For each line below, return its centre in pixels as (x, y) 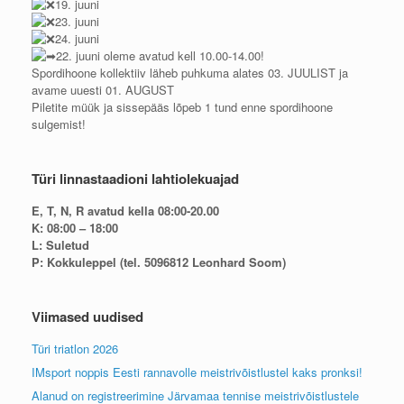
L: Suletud (60, 244)
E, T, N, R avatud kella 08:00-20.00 (125, 210)
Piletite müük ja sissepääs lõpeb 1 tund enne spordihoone (182, 106)
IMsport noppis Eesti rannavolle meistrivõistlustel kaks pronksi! (197, 372)
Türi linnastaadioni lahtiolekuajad (135, 178)
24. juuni (77, 38)
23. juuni (77, 21)
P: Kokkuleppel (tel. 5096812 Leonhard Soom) (159, 262)
